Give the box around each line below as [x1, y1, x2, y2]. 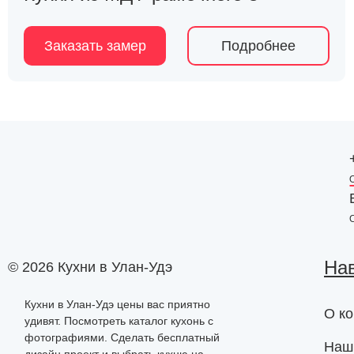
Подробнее [221, 37, 296, 54]
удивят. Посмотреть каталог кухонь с [24, 314, 213, 328]
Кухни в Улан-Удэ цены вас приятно [24, 298, 210, 311]
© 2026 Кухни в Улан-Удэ [8, 259, 172, 276]
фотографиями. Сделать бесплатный [24, 331, 220, 345]
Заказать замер [43, 37, 146, 54]
